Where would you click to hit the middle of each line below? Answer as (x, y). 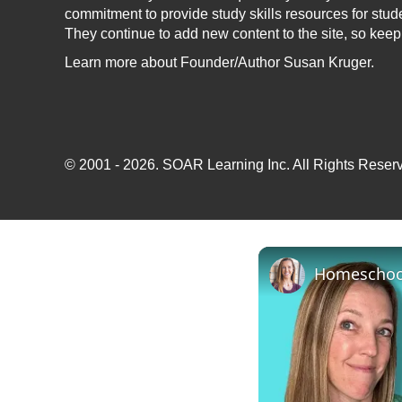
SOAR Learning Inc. (226, 165)
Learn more (101, 62)
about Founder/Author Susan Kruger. (256, 62)
